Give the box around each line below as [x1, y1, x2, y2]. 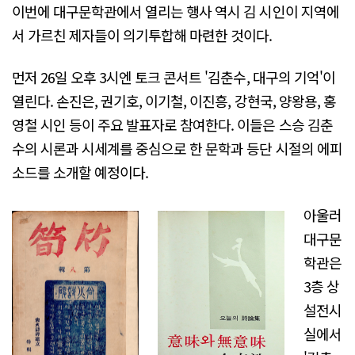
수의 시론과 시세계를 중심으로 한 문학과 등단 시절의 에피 [12, 138, 342, 159]
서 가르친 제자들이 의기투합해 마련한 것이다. [12, 25, 273, 46]
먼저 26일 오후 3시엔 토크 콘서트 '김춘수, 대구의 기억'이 [12, 67, 335, 88]
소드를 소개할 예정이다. [12, 162, 149, 183]
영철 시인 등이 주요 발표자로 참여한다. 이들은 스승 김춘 [12, 114, 333, 136]
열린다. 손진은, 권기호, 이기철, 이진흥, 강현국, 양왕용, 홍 [12, 90, 336, 112]
